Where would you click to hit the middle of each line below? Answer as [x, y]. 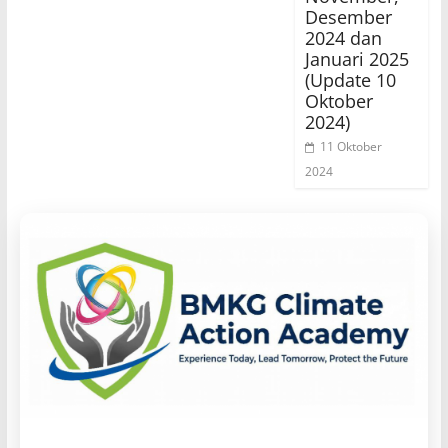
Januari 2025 [357, 58]
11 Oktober [351, 146]
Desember [349, 16]
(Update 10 [351, 79]
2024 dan [344, 37]
